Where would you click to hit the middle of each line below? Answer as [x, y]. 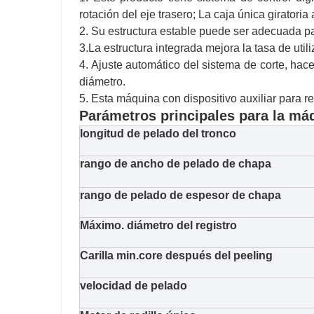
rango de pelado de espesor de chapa [180, 196]
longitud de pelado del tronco [158, 134]
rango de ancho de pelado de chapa [176, 164]
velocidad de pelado [134, 286]
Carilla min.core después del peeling [176, 256]
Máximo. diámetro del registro [158, 226]
